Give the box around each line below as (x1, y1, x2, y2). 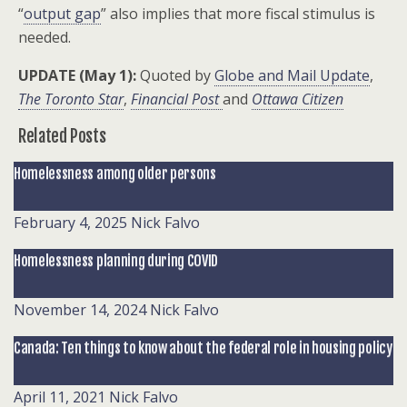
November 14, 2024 (14, 300, 146, 320)
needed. (18, 27, 71, 47)
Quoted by (136, 65, 214, 85)
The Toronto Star (18, 89, 124, 109)
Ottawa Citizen (252, 89, 343, 109)
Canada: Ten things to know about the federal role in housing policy (14, 339, 392, 357)
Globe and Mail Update (214, 65, 370, 85)
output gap (24, 4, 101, 24)
